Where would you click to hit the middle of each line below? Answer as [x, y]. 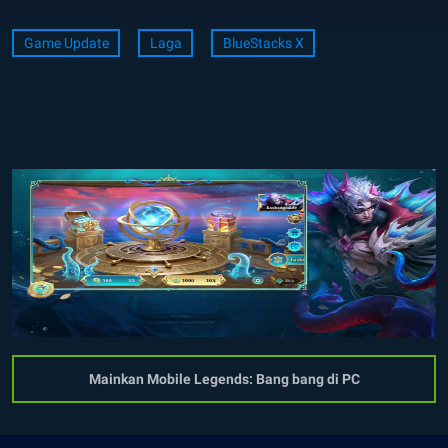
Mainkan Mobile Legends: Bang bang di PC [224, 379]
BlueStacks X [263, 43]
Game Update [66, 43]
